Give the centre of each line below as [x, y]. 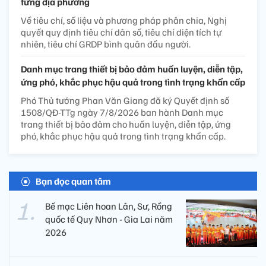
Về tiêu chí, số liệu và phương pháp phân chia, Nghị [124, 20]
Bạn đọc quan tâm [73, 181]
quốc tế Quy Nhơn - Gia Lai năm [109, 219]
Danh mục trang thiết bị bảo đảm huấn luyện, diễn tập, [132, 69]
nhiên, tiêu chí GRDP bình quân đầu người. [106, 44]
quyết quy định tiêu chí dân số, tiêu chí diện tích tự [121, 32]
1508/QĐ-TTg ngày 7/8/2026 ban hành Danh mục [122, 112]
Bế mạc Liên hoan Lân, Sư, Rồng [109, 206]
